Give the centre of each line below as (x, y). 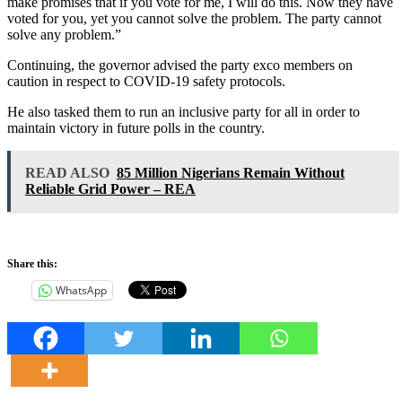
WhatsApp (81, 290)
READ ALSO (67, 172)
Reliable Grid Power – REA (110, 188)
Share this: (32, 263)
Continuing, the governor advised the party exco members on (180, 65)
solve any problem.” (64, 34)
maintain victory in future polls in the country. (136, 127)
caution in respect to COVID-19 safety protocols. (146, 81)
